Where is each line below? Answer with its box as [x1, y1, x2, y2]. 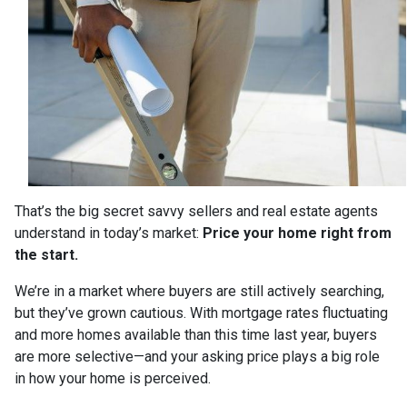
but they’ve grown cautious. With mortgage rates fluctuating [15, 303, 388, 322]
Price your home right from [203, 223, 392, 242]
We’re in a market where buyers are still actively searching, [15, 282, 384, 300]
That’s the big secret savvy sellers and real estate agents [15, 202, 378, 220]
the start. [15, 245, 78, 263]
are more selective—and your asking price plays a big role [15, 347, 380, 365]
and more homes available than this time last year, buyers [15, 325, 377, 343]
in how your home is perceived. [15, 369, 211, 387]
